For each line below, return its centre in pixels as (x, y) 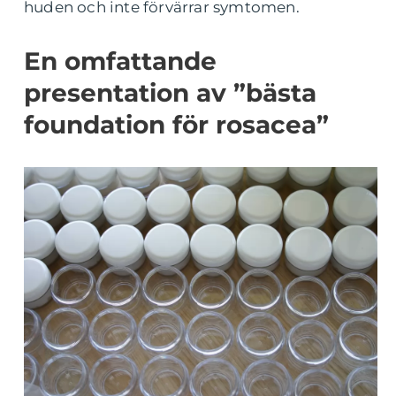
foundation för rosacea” (176, 125)
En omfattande (120, 61)
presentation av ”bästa (170, 93)
